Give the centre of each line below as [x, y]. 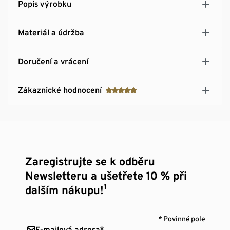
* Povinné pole [181, 218]
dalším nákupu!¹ [66, 190]
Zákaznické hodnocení [60, 90]
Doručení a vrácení [53, 61]
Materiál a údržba [51, 32]
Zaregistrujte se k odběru [90, 161]
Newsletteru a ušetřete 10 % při [106, 175]
